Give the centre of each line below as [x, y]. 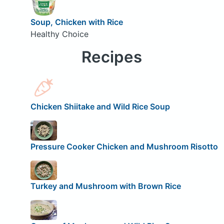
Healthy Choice [59, 34]
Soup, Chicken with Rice [76, 22]
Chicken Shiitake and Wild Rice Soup [100, 107]
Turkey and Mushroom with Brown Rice [105, 186]
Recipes [112, 57]
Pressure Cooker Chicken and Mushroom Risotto [124, 146]
